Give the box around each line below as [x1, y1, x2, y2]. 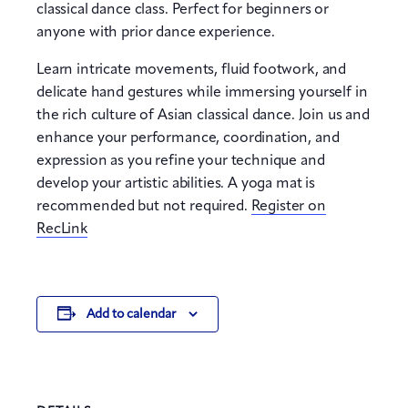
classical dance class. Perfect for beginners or [36, 2, 329, 17]
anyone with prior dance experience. [36, 25, 275, 40]
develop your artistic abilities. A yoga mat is [36, 176, 316, 191]
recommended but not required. [36, 199, 251, 214]
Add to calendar [86, 307, 176, 321]
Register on [250, 199, 326, 214]
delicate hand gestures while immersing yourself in [36, 85, 368, 100]
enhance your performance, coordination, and [36, 130, 340, 146]
